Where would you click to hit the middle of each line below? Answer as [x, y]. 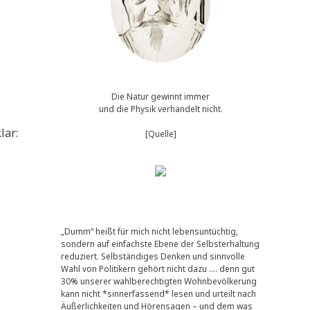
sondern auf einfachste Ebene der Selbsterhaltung [160, 244]
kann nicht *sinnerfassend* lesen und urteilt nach [158, 293]
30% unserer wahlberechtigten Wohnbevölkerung [159, 281]
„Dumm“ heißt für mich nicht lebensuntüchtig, [149, 231]
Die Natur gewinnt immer [161, 96]
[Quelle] [161, 134]
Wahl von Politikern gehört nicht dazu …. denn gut [158, 268]
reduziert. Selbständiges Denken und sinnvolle [153, 256]
